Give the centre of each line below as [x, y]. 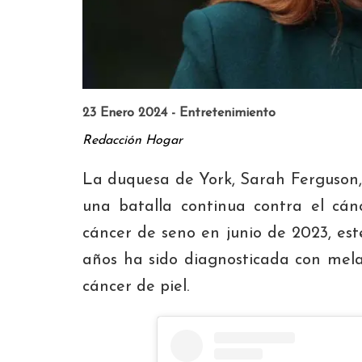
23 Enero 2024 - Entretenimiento [179, 113]
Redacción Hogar [133, 140]
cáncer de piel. [136, 286]
